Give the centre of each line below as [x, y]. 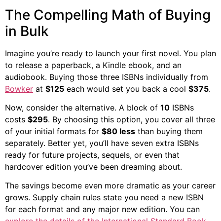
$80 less [118, 131]
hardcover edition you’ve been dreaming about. [93, 166]
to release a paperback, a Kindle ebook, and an [93, 65]
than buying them [169, 131]
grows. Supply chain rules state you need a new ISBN [104, 198]
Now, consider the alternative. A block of [83, 107]
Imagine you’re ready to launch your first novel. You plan [110, 53]
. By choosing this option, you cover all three [131, 119]
